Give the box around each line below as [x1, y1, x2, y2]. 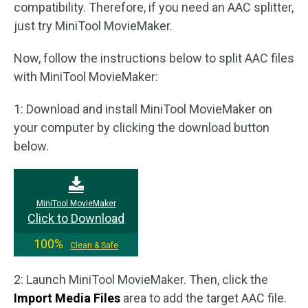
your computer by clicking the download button [14, 120, 269, 135]
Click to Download [27, 210, 124, 225]
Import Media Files [14, 290, 120, 305]
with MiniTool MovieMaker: [14, 69, 158, 84]
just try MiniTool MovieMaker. [14, 18, 173, 33]
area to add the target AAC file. [120, 290, 287, 305]
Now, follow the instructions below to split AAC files [14, 50, 294, 65]
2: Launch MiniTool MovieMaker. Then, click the [14, 272, 268, 287]
